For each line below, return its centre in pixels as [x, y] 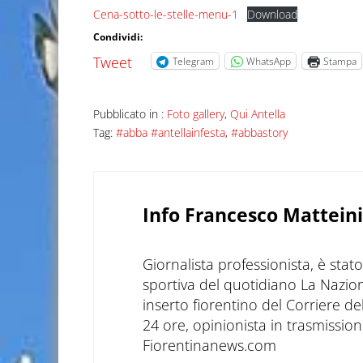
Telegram [193, 61]
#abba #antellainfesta [170, 133]
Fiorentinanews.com [209, 346]
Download [272, 15]
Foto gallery [195, 114]
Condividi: [117, 37]
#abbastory [259, 133]
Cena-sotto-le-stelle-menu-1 [165, 15]
